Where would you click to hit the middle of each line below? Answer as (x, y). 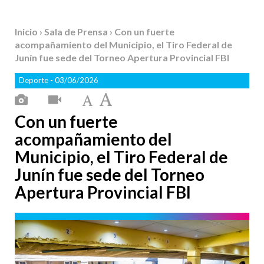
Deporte (34, 80)
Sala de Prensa (77, 32)
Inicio (27, 32)
